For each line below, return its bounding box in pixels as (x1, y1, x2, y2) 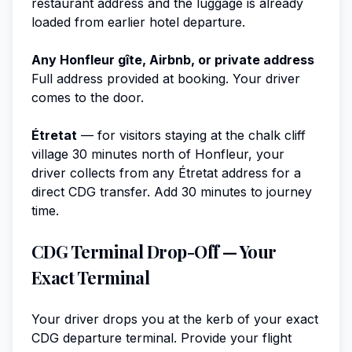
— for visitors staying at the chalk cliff (77, 126, 306, 143)
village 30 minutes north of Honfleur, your (31, 145, 284, 162)
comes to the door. (31, 89, 144, 105)
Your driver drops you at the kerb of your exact (31, 310, 318, 327)
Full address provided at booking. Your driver (31, 70, 300, 86)
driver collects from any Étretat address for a (31, 164, 301, 181)
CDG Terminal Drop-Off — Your (31, 239, 277, 263)
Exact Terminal (31, 265, 150, 289)
